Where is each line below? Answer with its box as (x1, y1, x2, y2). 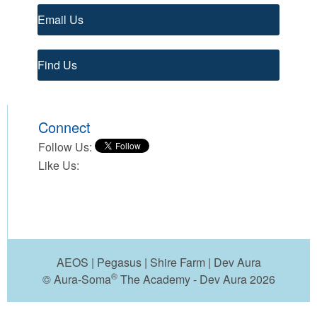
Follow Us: (38, 139, 92, 156)
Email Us (37, 11, 83, 28)
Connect (38, 117, 91, 138)
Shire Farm (149, 254, 205, 271)
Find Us (37, 57, 77, 74)
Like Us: (38, 157, 79, 174)
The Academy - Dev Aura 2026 (117, 271, 275, 288)
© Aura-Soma (42, 271, 111, 288)
